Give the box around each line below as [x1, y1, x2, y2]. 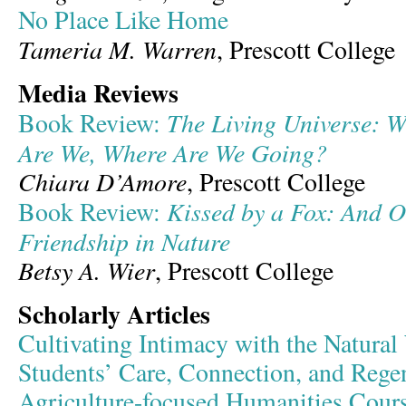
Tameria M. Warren [18, 32, 217, 66]
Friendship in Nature [18, 224, 230, 258]
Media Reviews [18, 74, 179, 111]
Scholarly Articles [18, 295, 210, 333]
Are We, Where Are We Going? [18, 135, 327, 169]
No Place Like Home [18, 3, 228, 36]
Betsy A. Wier [18, 253, 155, 287]
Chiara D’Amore [18, 164, 187, 198]
